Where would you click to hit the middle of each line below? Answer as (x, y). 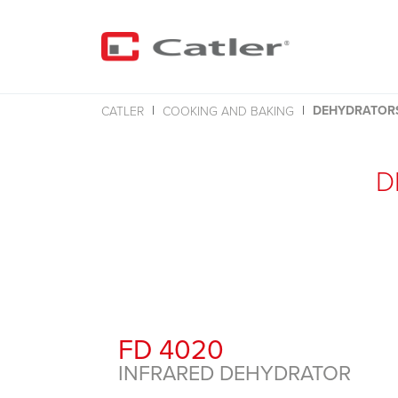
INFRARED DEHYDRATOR (235, 373)
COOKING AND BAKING (228, 110)
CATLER (123, 110)
